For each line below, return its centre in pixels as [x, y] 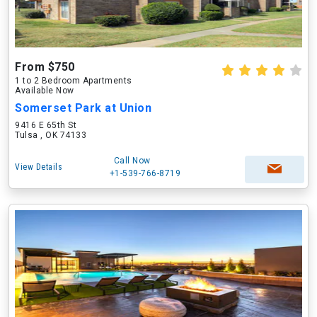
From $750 [45, 67]
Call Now [132, 161]
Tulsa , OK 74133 [51, 135]
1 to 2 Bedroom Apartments [74, 81]
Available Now [45, 91]
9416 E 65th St [46, 125]
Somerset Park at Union [83, 108]
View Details [39, 167]
